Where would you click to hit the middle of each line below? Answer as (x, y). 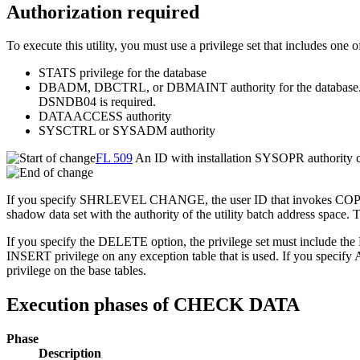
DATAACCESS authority (105, 117)
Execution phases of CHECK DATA (153, 305)
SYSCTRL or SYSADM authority (127, 131)
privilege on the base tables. (76, 271)
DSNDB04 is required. (97, 102)
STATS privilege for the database (123, 73)
